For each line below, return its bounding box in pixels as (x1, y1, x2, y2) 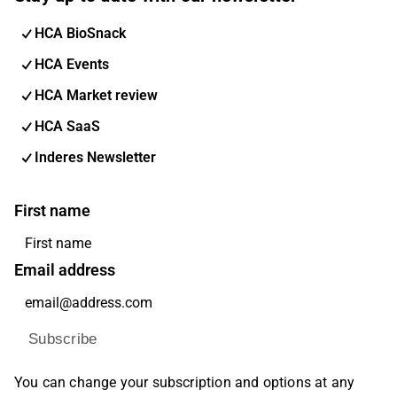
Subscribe (28, 331, 97, 348)
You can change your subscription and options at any (14, 374, 355, 391)
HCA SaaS (35, 117, 100, 135)
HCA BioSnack (35, 24, 126, 42)
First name (14, 201, 90, 220)
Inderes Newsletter (35, 148, 156, 166)
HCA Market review (35, 86, 158, 104)
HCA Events (35, 55, 109, 73)
